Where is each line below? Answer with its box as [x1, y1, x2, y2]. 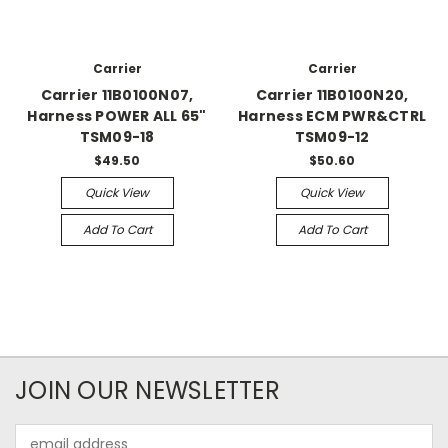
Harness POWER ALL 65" [27, 106, 207, 126]
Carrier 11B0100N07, [40, 85, 194, 105]
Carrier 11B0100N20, [255, 85, 409, 105]
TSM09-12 [294, 127, 370, 147]
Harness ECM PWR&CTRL [238, 106, 426, 126]
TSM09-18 [79, 127, 155, 147]
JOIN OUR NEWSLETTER [15, 373, 280, 407]
